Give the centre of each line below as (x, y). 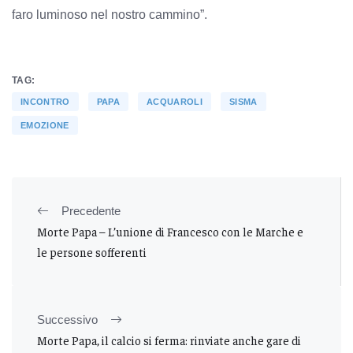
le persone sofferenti (92, 251)
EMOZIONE (45, 125)
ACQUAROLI (174, 101)
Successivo (67, 319)
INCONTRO (45, 101)
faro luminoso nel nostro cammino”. (110, 14)
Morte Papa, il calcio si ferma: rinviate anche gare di (169, 340)
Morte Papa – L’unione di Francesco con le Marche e (170, 231)
